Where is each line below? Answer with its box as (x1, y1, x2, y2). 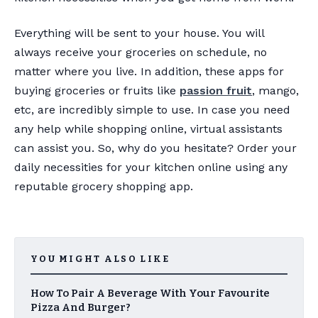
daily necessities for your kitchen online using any (14, 160, 287, 174)
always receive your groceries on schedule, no (14, 45, 267, 59)
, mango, (252, 83, 299, 97)
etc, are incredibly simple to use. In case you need (14, 102, 290, 116)
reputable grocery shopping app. (14, 179, 193, 193)
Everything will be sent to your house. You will (14, 26, 264, 40)
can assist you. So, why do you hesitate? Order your (14, 141, 297, 155)
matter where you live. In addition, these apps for (14, 64, 284, 78)
